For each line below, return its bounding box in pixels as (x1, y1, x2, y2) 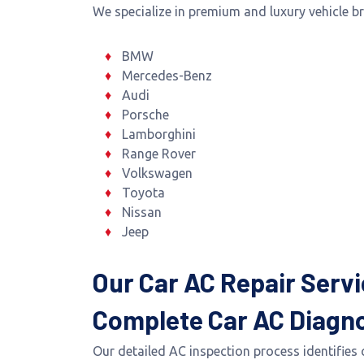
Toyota (121, 185, 165, 200)
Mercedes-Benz (121, 68, 212, 83)
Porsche (121, 107, 169, 122)
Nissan (121, 205, 162, 219)
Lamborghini (121, 127, 196, 141)
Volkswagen (121, 166, 193, 180)
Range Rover (121, 146, 196, 161)
